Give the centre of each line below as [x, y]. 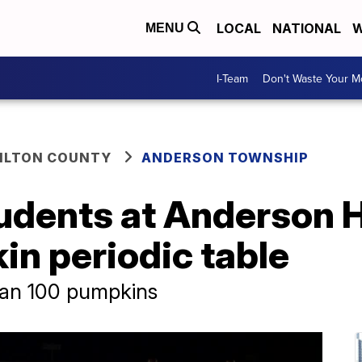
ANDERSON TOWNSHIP [225, 158]
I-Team [232, 78]
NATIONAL [307, 28]
